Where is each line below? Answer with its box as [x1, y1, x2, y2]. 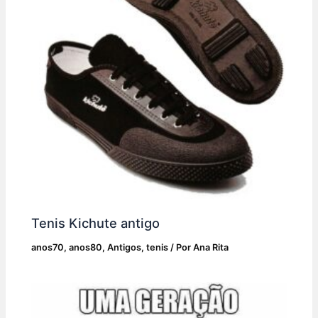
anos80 [69, 241, 103, 253]
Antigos [107, 241, 142, 253]
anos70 [31, 241, 65, 253]
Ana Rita [193, 241, 229, 253]
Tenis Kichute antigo [31, 214, 160, 231]
